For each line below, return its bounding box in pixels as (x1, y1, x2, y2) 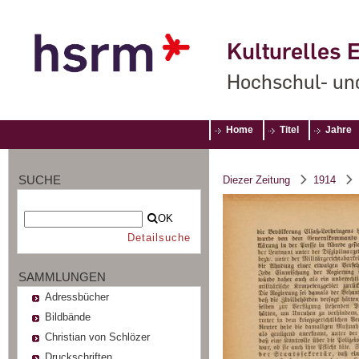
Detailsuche (127, 232, 191, 244)
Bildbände (44, 310, 91, 323)
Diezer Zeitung (223, 174, 290, 186)
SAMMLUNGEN (18, 269, 106, 284)
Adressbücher (44, 290, 109, 303)
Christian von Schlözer (44, 330, 150, 343)
